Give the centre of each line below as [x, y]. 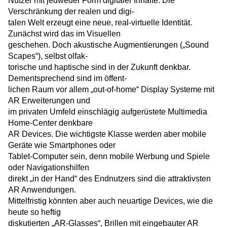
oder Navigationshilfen [49, 168]
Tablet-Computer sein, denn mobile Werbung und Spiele [109, 157]
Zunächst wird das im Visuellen [64, 34]
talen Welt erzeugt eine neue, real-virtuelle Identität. [100, 23]
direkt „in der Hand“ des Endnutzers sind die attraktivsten [109, 179]
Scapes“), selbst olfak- [48, 56]
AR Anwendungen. [42, 190]
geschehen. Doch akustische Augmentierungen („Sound [108, 45]
